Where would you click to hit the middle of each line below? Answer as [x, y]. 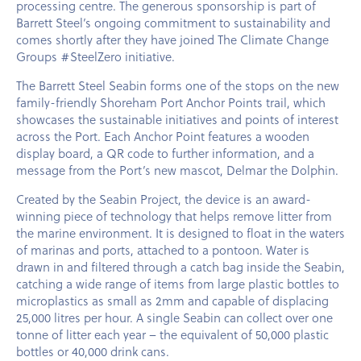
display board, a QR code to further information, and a [165, 153]
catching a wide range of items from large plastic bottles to [178, 283]
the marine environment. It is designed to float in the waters [180, 232]
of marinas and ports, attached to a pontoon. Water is [163, 249]
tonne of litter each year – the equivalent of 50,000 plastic [172, 334]
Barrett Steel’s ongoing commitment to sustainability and [173, 22]
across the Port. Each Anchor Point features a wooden [163, 136]
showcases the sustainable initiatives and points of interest [177, 119]
